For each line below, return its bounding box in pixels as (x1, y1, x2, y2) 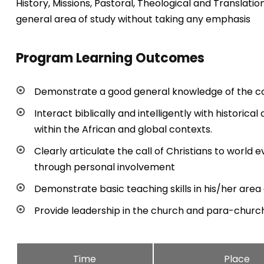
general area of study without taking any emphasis (15, 12, 250, 26)
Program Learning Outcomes (15, 49, 204, 67)
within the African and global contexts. (34, 123, 212, 136)
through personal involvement (34, 160, 175, 174)
